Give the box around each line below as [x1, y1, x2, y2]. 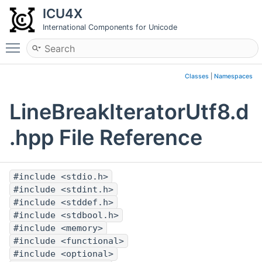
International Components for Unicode [43, 23, 177, 32]
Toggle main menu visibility [26, 37, 146, 49]
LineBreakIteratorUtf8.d [9, 99, 249, 125]
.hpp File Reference [9, 125, 202, 151]
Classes [185, 73, 209, 80]
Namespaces [214, 73, 253, 80]
